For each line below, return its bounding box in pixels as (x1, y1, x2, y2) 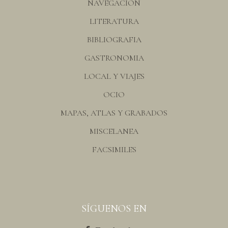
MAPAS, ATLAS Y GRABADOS (61, 107, 167, 118)
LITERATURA (89, 16, 139, 26)
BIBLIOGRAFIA (87, 34, 141, 45)
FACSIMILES (92, 144, 136, 155)
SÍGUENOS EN (81, 202, 147, 215)
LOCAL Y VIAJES (83, 71, 145, 81)
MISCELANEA (90, 126, 138, 136)
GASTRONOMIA (84, 52, 144, 63)
